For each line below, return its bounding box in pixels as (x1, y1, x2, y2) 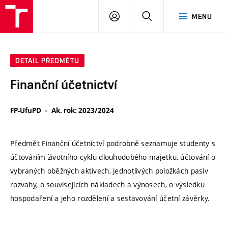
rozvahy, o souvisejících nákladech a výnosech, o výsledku (10, 179, 205, 189)
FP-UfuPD (10, 106, 41, 116)
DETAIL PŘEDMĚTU (15, 56, 79, 65)
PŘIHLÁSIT (119, 12, 156, 20)
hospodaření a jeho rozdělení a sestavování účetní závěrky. (10, 193, 210, 203)
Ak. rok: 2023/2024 (51, 106, 114, 116)
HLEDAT (152, 12, 179, 20)
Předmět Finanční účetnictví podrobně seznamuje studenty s (10, 138, 215, 148)
